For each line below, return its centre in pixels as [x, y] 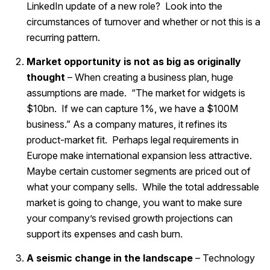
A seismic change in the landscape [110, 258]
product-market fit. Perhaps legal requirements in [133, 140]
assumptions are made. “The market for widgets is [136, 93]
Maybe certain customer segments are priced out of [139, 171]
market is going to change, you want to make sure [134, 203]
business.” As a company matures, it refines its [127, 124]
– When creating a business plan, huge [149, 77]
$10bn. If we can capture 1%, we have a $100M [132, 109]
